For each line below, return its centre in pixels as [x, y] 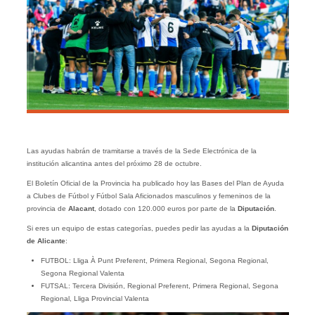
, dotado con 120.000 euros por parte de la [166, 209]
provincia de [47, 209]
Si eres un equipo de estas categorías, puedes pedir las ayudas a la [139, 229]
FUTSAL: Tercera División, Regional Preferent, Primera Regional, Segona [159, 286]
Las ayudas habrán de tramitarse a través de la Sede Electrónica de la [141, 151]
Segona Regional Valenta [82, 274]
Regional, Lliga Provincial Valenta [95, 299]
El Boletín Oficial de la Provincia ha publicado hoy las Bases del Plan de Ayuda [155, 184]
